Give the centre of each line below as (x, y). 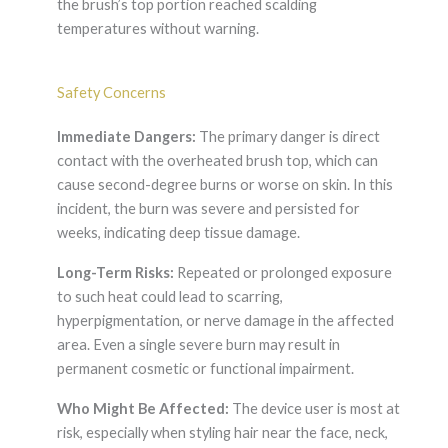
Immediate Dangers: (126, 136)
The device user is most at (314, 409)
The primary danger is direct (287, 136)
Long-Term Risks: (115, 273)
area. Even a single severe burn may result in (198, 345)
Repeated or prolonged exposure (282, 273)
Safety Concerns (111, 92)
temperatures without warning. (157, 28)
